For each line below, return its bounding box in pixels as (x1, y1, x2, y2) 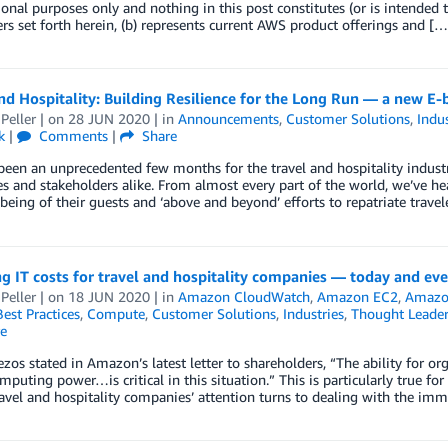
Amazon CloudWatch (177, 288, 310, 305)
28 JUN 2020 (67, 110, 150, 127)
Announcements (177, 110, 279, 127)
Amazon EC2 (316, 288, 398, 305)
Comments (34, 127, 108, 144)
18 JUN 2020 (67, 288, 150, 305)
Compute (86, 305, 145, 322)
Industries (282, 305, 344, 322)
